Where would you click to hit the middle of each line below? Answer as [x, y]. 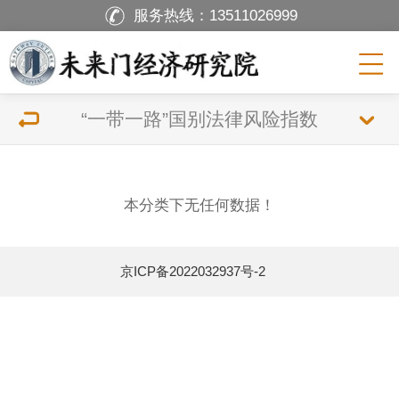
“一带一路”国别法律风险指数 [199, 119]
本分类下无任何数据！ [199, 205]
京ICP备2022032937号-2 [193, 271]
